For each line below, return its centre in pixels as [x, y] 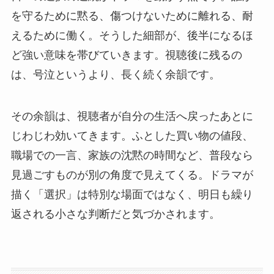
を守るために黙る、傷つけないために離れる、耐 [132, 16]
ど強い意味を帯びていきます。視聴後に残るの [126, 55]
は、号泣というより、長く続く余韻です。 [115, 75]
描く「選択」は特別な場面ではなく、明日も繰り [132, 195]
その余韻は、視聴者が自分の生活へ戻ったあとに [132, 117]
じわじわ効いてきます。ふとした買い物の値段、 [132, 136]
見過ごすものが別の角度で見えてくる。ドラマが [132, 175]
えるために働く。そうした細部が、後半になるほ [132, 36]
